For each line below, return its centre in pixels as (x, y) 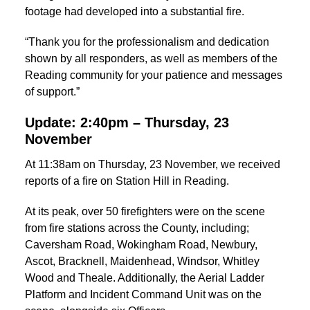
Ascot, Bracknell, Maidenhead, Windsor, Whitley (142, 261)
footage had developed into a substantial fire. (135, 12)
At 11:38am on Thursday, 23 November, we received (153, 164)
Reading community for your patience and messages (154, 75)
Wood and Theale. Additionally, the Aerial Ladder (145, 277)
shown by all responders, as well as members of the (151, 59)
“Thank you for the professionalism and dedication (147, 42)
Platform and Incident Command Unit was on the (143, 294)
